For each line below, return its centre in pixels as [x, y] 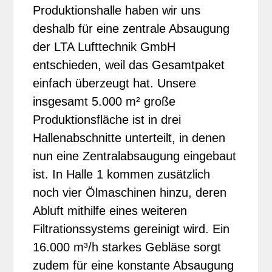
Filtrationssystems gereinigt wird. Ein [131, 229]
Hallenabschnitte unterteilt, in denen [129, 138]
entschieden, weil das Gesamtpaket [129, 65]
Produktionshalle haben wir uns [117, 10]
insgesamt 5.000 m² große [104, 101]
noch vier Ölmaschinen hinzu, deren [130, 192]
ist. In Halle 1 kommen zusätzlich [122, 174]
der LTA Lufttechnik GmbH [104, 46]
